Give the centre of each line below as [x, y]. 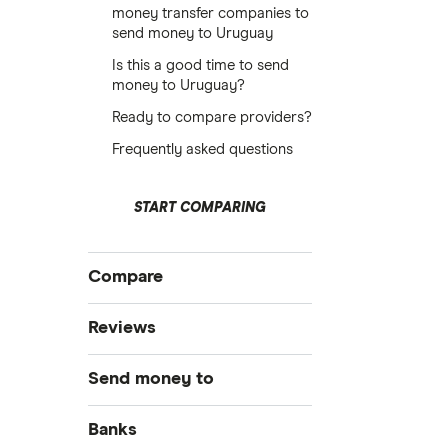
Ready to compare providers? [212, 117]
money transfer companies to [210, 13]
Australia [131, 427]
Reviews [122, 327]
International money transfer [177, 319]
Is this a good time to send [200, 65]
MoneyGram [143, 376]
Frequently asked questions [202, 149]
